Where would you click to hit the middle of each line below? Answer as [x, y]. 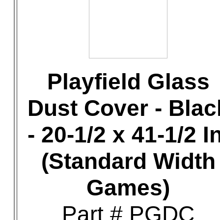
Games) [128, 188]
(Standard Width [128, 161]
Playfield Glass [128, 82]
